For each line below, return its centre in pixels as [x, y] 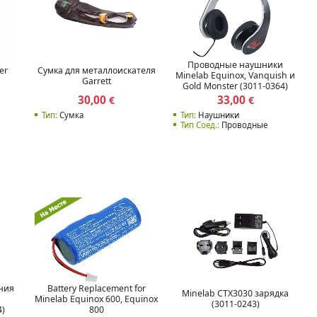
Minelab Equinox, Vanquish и [236, 76]
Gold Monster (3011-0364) [236, 86]
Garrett [96, 81]
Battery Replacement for [96, 288]
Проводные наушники [236, 65]
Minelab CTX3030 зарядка [236, 294]
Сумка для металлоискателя [96, 70]
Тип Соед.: [200, 125]
